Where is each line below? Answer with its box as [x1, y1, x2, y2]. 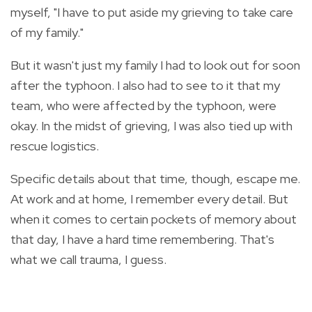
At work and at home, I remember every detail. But [10, 190, 288, 207]
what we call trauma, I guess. [10, 251, 169, 267]
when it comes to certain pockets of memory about [10, 210, 297, 227]
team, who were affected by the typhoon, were [10, 97, 276, 114]
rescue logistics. [10, 137, 99, 154]
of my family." [10, 24, 84, 40]
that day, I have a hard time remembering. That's [10, 231, 274, 247]
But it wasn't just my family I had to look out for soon [10, 56, 300, 73]
